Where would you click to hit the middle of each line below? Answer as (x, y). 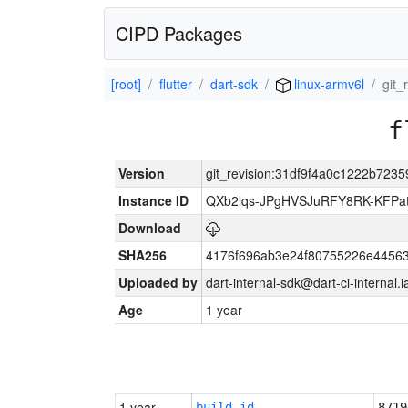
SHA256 (143, 255)
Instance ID (153, 200)
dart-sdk (234, 84)
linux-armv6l (327, 84)
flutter (176, 84)
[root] (126, 84)
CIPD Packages (179, 33)
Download (150, 228)
